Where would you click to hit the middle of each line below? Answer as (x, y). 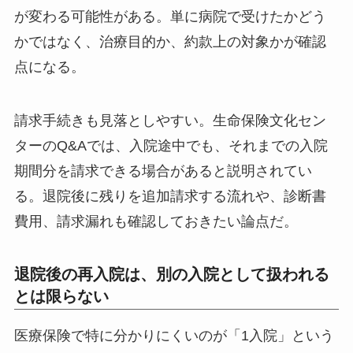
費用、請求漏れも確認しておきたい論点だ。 (156, 221)
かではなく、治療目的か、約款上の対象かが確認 (170, 41)
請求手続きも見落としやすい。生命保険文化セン (170, 120)
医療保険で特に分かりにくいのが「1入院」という (174, 335)
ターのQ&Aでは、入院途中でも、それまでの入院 (171, 145)
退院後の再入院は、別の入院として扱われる (171, 275)
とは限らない (61, 297)
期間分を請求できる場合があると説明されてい (163, 171)
